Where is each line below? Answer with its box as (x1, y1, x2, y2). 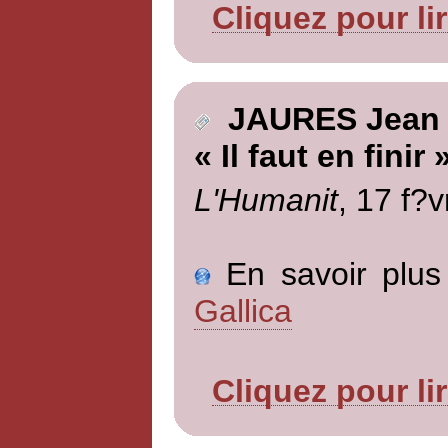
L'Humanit (193, 181, 338, 218)
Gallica (193, 292, 292, 329)
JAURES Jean (209, 101, 440, 138)
